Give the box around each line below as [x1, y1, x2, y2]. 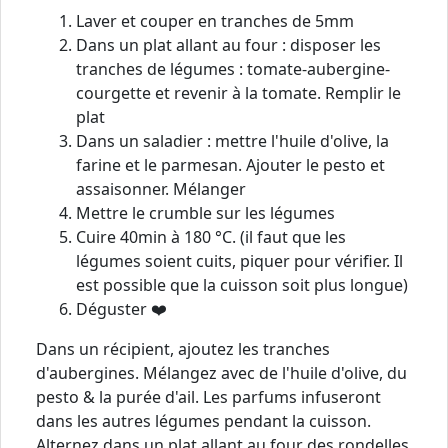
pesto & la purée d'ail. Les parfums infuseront [36, 385, 381, 408]
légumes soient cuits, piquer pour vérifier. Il [76, 249, 403, 272]
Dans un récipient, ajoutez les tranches [36, 337, 330, 360]
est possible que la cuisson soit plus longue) [76, 273, 408, 296]
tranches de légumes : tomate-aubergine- [76, 57, 390, 80]
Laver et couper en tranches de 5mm [76, 9, 354, 32]
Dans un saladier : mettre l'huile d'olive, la [76, 129, 389, 152]
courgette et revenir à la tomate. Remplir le [76, 81, 401, 104]
